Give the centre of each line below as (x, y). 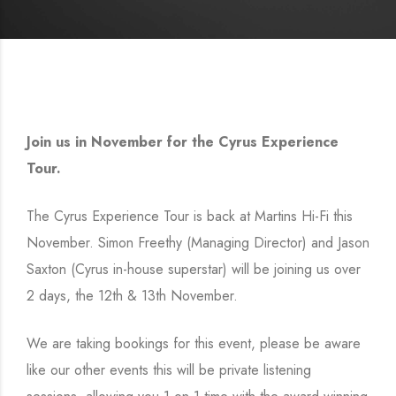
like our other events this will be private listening (169, 370)
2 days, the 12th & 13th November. (132, 296)
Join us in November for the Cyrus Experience (183, 142)
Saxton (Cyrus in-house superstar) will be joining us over (194, 269)
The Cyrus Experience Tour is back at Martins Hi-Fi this (190, 216)
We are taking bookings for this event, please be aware (194, 343)
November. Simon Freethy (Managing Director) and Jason (198, 243)
